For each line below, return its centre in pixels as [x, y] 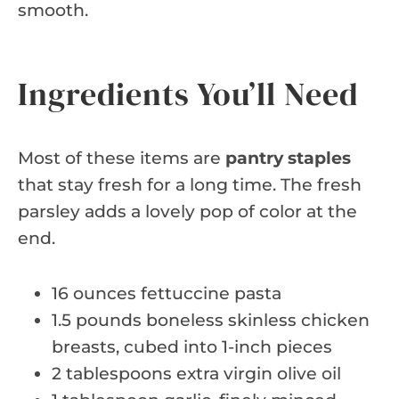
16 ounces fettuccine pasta [167, 293]
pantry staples [288, 158]
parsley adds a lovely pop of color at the [187, 211]
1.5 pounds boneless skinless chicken [211, 320]
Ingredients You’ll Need [188, 94]
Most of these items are [122, 158]
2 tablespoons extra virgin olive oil [196, 373]
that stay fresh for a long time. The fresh [190, 184]
